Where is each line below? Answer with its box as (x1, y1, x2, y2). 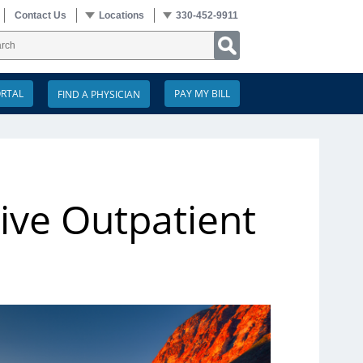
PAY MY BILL (174, 87, 230, 100)
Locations (98, 10, 144, 21)
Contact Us (15, 10, 67, 21)
